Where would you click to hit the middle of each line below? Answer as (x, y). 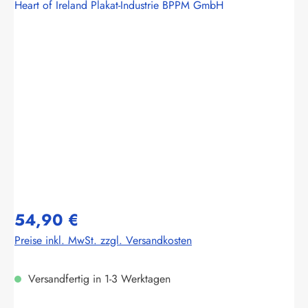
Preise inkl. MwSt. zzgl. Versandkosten (103, 240)
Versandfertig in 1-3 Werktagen (98, 278)
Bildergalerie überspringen (75, 49)
